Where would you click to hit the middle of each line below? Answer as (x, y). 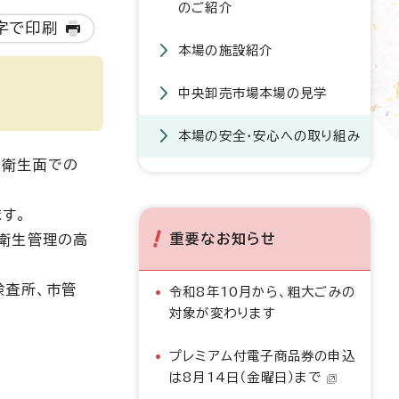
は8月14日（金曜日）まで (246, 377)
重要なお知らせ (224, 239)
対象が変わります (223, 313)
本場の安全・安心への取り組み (269, 136)
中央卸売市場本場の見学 (253, 93)
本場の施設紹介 (226, 50)
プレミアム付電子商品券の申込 (262, 356)
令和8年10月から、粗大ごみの (262, 292)
